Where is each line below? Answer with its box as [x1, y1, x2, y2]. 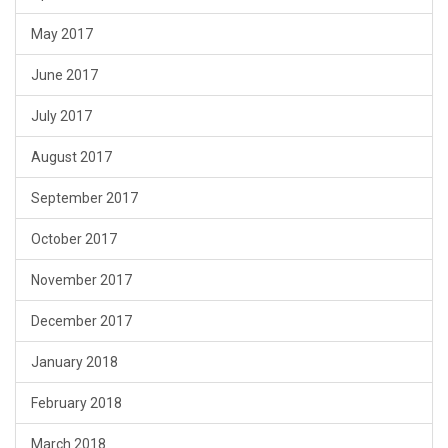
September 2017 [31, 189, 138, 206]
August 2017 [31, 148, 112, 165]
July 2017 [31, 107, 92, 124]
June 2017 [31, 66, 98, 83]
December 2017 [31, 312, 132, 329]
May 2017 [31, 25, 93, 42]
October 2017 [31, 230, 117, 247]
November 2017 [31, 271, 132, 288]
